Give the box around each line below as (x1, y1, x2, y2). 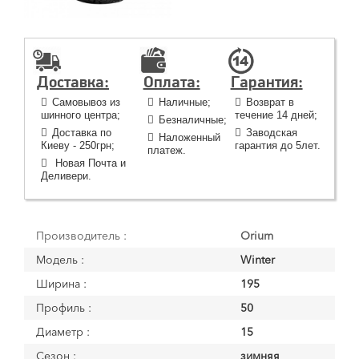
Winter (240, 252, 275, 267)
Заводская (245, 127, 297, 139)
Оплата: (143, 72, 200, 93)
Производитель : (36, 228, 127, 243)
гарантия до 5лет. (234, 139, 321, 151)
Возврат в (245, 96, 294, 108)
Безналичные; (158, 114, 227, 126)
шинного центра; (41, 109, 120, 121)
